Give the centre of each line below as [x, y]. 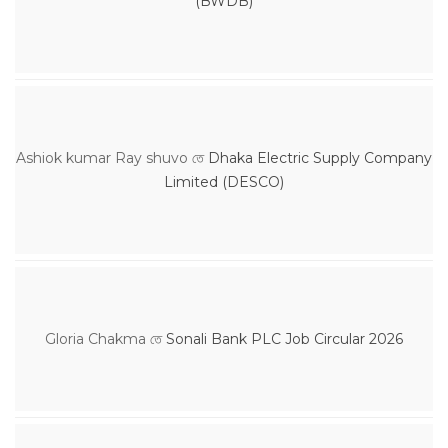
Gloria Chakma [95, 338]
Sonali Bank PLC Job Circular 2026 [284, 338]
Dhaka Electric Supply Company [320, 157]
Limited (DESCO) [224, 181]
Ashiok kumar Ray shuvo [102, 157]
